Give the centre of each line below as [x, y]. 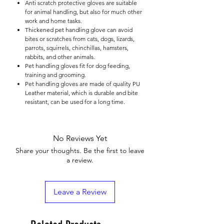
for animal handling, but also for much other [83, 11]
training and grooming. [55, 74]
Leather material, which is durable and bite [81, 92]
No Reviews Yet [80, 138]
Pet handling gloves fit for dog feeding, [77, 65]
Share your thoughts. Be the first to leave [80, 150]
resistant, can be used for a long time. [75, 101]
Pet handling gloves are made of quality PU [82, 83]
